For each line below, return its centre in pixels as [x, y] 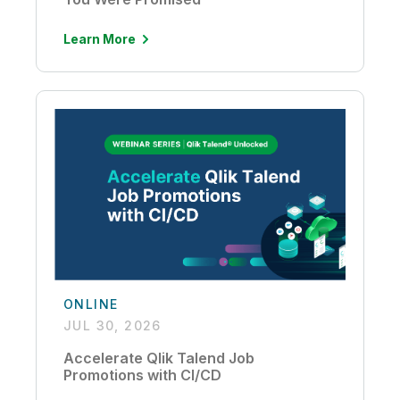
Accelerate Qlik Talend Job [159, 358]
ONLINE [91, 304]
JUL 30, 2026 [112, 325]
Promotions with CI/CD [142, 375]
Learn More [100, 39]
